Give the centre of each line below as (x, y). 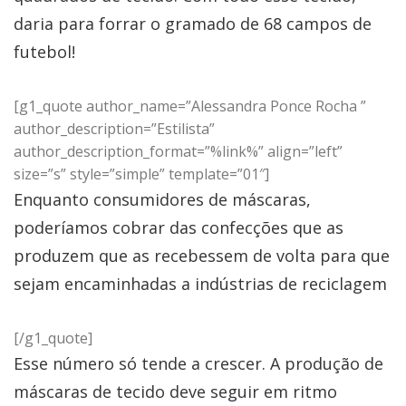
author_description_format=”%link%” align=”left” (178, 151)
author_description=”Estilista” (114, 128)
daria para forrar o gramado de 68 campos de (193, 23)
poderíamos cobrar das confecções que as (179, 227)
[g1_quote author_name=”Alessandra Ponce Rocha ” (190, 106)
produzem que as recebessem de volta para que (202, 255)
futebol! (44, 51)
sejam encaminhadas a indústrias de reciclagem (200, 283)
